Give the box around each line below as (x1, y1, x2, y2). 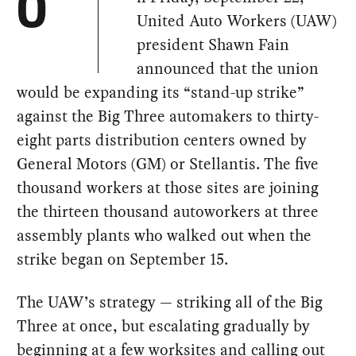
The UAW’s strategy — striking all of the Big (17, 290, 323, 313)
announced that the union (137, 56, 319, 79)
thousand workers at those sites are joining (17, 176, 319, 199)
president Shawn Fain (137, 33, 290, 56)
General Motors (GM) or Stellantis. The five (17, 152, 319, 175)
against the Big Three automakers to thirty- (17, 104, 319, 127)
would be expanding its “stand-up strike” (17, 80, 305, 103)
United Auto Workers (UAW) (137, 9, 338, 32)
